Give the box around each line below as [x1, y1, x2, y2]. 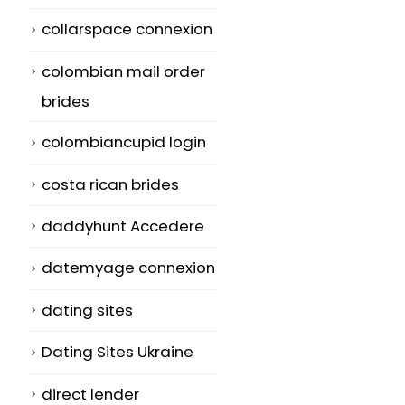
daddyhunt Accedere [42, 214, 204, 237]
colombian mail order [42, 60, 205, 82]
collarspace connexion [42, 18, 212, 41]
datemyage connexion [42, 257, 215, 279]
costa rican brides [42, 173, 179, 195]
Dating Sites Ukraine [42, 341, 193, 363]
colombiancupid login [42, 131, 206, 154]
